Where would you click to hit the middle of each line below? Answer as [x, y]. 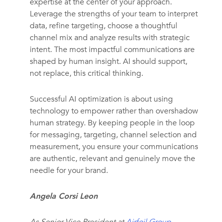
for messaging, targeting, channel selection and [113, 135]
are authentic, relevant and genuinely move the [112, 159]
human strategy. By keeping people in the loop [112, 123]
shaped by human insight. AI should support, [108, 62]
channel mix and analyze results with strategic [110, 38]
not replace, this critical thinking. [86, 74]
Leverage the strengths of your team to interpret [113, 14]
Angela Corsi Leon [63, 196]
